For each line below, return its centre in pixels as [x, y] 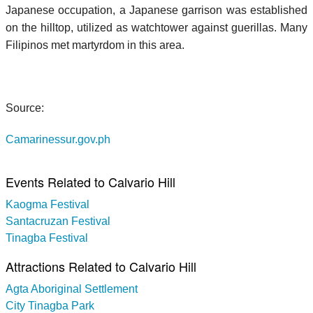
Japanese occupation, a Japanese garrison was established [156, 10]
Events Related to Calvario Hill [90, 181]
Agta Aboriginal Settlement [72, 289]
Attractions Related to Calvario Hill [101, 266]
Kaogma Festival [48, 204]
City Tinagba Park [50, 305]
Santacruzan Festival [58, 221]
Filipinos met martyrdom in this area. [95, 45]
